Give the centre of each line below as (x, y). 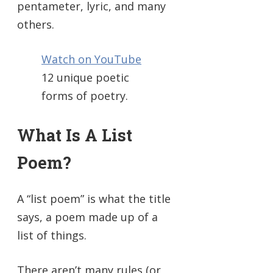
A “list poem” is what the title (94, 199)
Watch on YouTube (91, 59)
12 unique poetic (85, 78)
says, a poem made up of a (87, 217)
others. (36, 25)
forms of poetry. (85, 96)
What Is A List (75, 135)
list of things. (52, 236)
